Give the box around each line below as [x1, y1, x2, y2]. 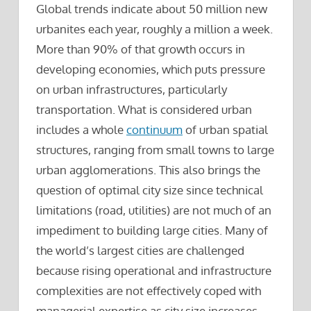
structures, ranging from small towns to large [36, 142, 274, 157]
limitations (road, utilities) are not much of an [36, 202, 271, 217]
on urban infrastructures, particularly [36, 81, 227, 96]
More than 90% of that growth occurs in [36, 41, 245, 56]
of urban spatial [183, 121, 268, 137]
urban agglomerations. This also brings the [36, 162, 260, 177]
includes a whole [36, 121, 126, 137]
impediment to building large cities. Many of [36, 222, 268, 237]
